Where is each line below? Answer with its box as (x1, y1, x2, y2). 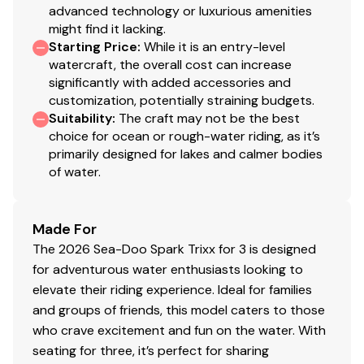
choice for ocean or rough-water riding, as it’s (49, 127, 320, 145)
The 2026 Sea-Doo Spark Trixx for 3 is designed (32, 240, 316, 258)
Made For (32, 219, 97, 239)
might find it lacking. (49, 19, 166, 37)
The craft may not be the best (119, 109, 300, 127)
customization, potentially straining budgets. (49, 91, 314, 109)
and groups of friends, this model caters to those (32, 301, 325, 318)
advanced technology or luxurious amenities (49, 2, 312, 19)
